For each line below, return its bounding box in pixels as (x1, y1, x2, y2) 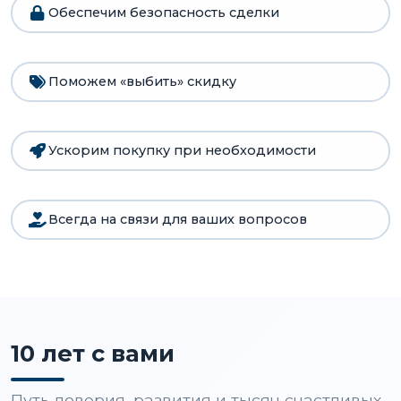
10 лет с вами (11, 338, 175, 367)
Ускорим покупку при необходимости (47, 142, 316, 159)
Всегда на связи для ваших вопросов (47, 211, 307, 228)
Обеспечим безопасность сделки (47, 4, 279, 21)
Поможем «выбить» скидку (47, 73, 236, 90)
